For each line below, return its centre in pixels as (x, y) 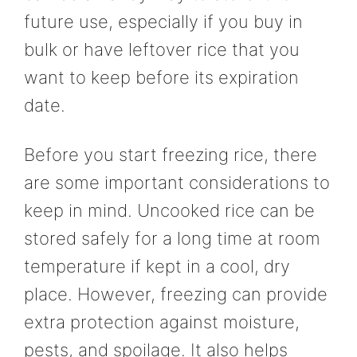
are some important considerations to (177, 182)
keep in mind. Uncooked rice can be (169, 210)
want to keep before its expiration (161, 78)
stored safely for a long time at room (172, 238)
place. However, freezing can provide (176, 294)
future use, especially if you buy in (163, 22)
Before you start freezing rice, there (171, 154)
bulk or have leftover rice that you (162, 50)
